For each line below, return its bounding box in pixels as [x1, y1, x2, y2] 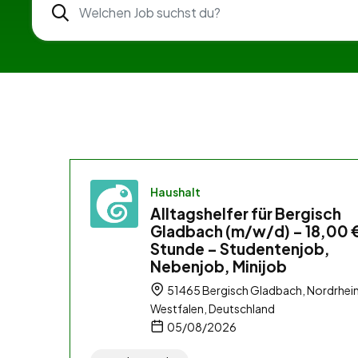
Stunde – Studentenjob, [150, 238, 330, 258]
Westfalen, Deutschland [150, 300, 275, 316]
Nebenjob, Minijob [150, 256, 287, 276]
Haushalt [150, 184, 201, 199]
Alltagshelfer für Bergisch [150, 203, 341, 223]
